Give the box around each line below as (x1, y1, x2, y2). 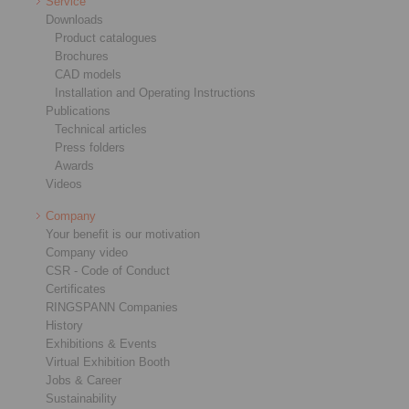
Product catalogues (55, 30, 157, 45)
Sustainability (46, 391, 117, 405)
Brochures (55, 48, 109, 63)
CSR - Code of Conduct (46, 263, 170, 278)
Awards (55, 158, 94, 173)
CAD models (55, 67, 121, 81)
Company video (46, 245, 128, 259)
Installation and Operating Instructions (55, 85, 256, 100)
